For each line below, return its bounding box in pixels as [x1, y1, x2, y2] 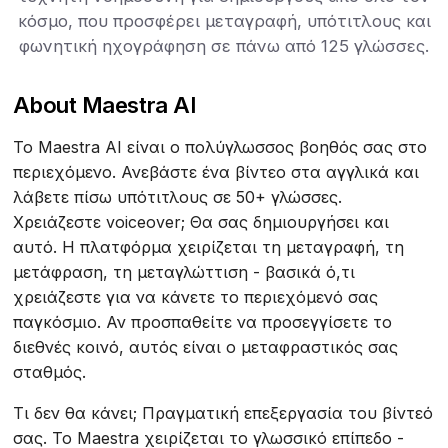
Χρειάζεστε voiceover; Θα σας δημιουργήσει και [13, 211, 390, 232]
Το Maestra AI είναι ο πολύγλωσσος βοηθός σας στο [13, 136, 428, 157]
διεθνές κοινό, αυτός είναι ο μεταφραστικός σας [13, 336, 399, 357]
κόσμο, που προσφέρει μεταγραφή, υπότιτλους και [17, 10, 431, 31]
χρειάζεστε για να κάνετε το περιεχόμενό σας [13, 286, 379, 307]
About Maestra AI [13, 90, 196, 118]
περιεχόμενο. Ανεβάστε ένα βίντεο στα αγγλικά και [13, 161, 420, 182]
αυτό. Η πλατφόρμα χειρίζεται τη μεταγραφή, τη [13, 236, 405, 257]
